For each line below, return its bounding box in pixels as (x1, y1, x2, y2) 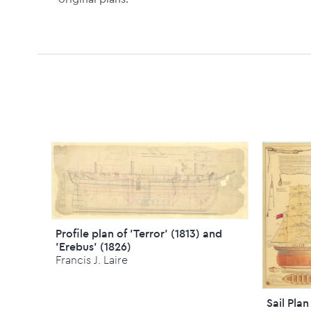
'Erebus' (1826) (56, 239, 132, 253)
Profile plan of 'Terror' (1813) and (56, 226, 223, 240)
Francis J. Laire (56, 252, 128, 267)
